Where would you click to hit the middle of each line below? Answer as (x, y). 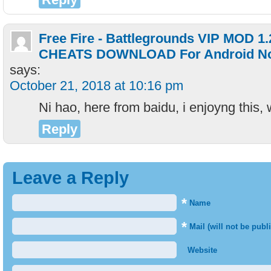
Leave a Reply (70, 178)
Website (201, 250)
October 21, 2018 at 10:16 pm (96, 86)
